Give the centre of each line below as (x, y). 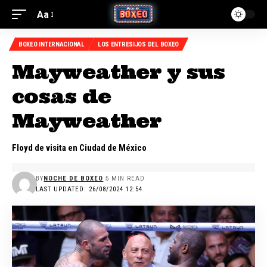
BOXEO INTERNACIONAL (52, 44)
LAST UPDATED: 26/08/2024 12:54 (89, 189)
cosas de (62, 96)
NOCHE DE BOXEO (74, 178)
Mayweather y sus (119, 72)
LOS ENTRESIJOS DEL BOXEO (138, 44)
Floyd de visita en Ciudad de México (79, 148)
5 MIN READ (125, 178)
